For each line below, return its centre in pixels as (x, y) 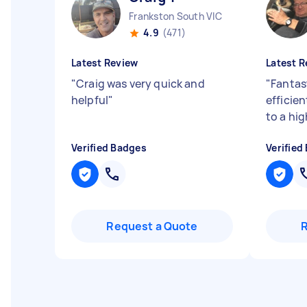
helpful (90, 100)
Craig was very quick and (140, 84)
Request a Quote (152, 226)
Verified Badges (109, 148)
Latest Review (105, 63)
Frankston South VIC (175, 16)
